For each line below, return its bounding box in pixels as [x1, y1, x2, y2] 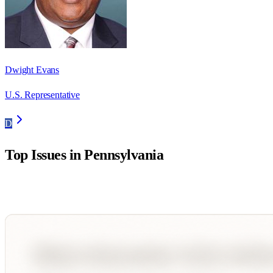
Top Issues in [5, 147, 85, 163]
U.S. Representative [5, 90, 80, 101]
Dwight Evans [5, 65, 60, 76]
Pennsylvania [84, 147, 164, 163]
